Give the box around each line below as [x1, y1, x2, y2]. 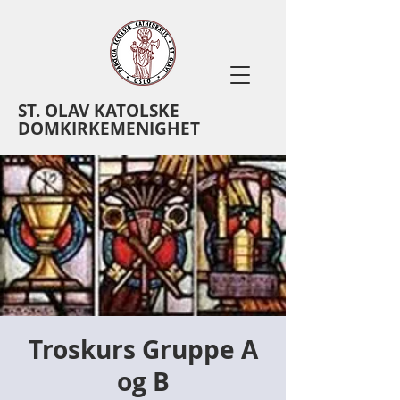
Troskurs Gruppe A [28, 332, 258, 367]
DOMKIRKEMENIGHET [18, 117, 200, 140]
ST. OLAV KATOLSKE [18, 99, 179, 122]
